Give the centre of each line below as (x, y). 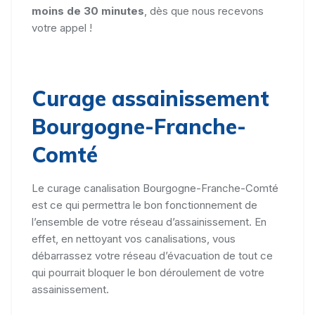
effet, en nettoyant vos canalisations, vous (134, 239)
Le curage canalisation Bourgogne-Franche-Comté (155, 188)
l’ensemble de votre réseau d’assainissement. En (149, 222)
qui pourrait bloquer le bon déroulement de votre (148, 272)
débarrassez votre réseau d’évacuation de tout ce (152, 256)
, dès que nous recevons (204, 11)
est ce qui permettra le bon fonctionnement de (144, 205)
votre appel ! (62, 28)
